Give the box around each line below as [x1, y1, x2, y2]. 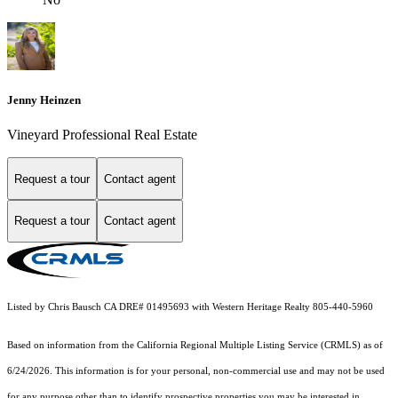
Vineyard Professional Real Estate [7, 127, 197, 143]
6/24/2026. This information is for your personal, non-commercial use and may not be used [7, 365, 385, 376]
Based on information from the [7, 339, 137, 350]
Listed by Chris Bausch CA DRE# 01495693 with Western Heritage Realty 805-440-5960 [7, 301, 373, 312]
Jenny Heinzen [7, 93, 81, 107]
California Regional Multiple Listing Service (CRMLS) [137, 339, 361, 350]
